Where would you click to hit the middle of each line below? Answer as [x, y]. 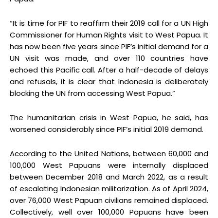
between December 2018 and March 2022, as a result [109, 177]
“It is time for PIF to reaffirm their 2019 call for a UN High [109, 23]
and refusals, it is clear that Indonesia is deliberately [109, 82]
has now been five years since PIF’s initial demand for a [109, 47]
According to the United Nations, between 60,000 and [109, 154]
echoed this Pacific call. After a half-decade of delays [109, 70]
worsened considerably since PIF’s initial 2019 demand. [107, 129]
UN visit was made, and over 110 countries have [109, 58]
